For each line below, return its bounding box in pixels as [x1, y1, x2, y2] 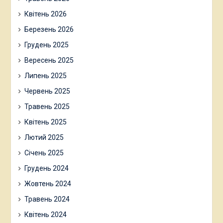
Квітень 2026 [24, 10, 67, 18]
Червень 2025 [24, 87, 70, 95]
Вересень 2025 [24, 56, 74, 64]
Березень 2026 [24, 25, 74, 33]
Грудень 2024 [24, 164, 69, 172]
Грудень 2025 [24, 41, 69, 49]
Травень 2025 [24, 103, 70, 111]
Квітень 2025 [24, 118, 67, 126]
